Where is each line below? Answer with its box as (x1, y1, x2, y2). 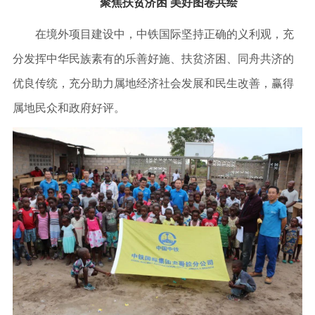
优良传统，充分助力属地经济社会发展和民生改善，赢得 (12, 77, 294, 90)
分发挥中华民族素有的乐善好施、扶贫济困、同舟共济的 (12, 53, 294, 65)
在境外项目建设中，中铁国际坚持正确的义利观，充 (12, 28, 294, 41)
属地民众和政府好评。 (12, 102, 125, 115)
